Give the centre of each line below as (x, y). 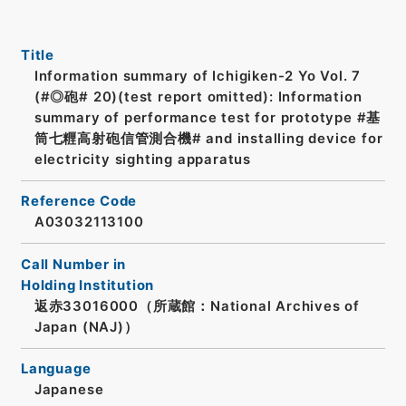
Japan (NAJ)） (86, 327)
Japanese (69, 390)
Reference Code (79, 202)
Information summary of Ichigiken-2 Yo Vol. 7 (198, 76)
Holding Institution (87, 285)
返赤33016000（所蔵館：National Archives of (197, 306)
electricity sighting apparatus (143, 159)
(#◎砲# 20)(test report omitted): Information (198, 97)
